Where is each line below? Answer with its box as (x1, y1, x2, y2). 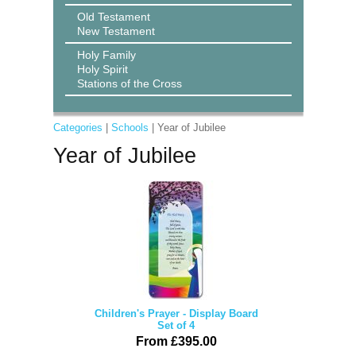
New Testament (76, 25, 155, 37)
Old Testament (76, 10, 150, 23)
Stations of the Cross (76, 77, 182, 90)
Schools (110, 122, 149, 133)
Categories (52, 122, 103, 133)
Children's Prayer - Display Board (94, 308, 258, 319)
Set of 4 (157, 319, 195, 331)
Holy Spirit (76, 63, 128, 75)
